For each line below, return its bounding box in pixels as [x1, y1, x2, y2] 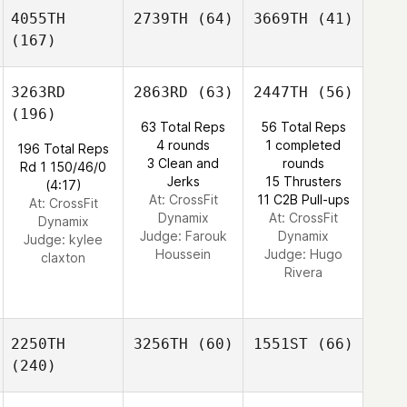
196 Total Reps [17, 141, 109, 156]
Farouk [184, 228, 227, 243]
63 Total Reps [141, 119, 225, 134]
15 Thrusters [264, 174, 342, 189]
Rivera [283, 264, 323, 280]
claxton [41, 250, 85, 265]
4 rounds [156, 137, 210, 153]
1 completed [265, 137, 341, 153]
